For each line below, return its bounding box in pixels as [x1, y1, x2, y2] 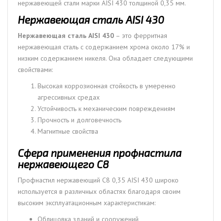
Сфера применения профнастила [18, 146, 182, 159]
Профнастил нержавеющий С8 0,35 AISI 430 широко [18, 175, 179, 184]
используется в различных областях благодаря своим [18, 186, 181, 196]
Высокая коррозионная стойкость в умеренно [37, 81, 176, 90]
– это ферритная [114, 31, 167, 40]
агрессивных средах [37, 92, 100, 102]
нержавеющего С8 [18, 157, 109, 170]
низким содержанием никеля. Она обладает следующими [18, 53, 193, 63]
